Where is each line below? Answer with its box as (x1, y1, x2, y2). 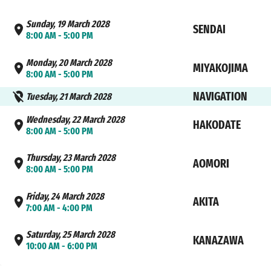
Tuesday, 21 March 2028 (26, 91, 112, 103)
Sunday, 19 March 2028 (26, 18, 110, 30)
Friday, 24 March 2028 (26, 190, 105, 202)
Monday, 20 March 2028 (26, 56, 113, 68)
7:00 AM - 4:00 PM (26, 201, 93, 214)
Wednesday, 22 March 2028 (26, 113, 125, 125)
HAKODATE (192, 118, 241, 132)
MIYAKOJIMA (192, 61, 248, 76)
